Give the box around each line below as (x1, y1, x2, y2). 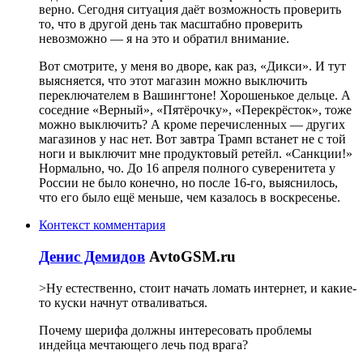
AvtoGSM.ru (149, 247, 236, 265)
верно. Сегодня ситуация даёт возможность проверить (39, 2, 341, 17)
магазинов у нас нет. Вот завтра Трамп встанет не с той (39, 132, 346, 147)
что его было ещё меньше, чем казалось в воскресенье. (39, 190, 340, 205)
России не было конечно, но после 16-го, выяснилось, (39, 176, 338, 190)
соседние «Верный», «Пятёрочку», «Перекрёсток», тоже (39, 103, 352, 117)
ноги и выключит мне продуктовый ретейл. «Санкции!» (39, 147, 352, 161)
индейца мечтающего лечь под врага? (39, 337, 248, 352)
